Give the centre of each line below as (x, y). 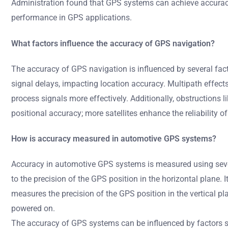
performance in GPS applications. (72, 18)
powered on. (33, 209)
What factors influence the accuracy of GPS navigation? (113, 43)
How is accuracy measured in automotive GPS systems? (114, 139)
